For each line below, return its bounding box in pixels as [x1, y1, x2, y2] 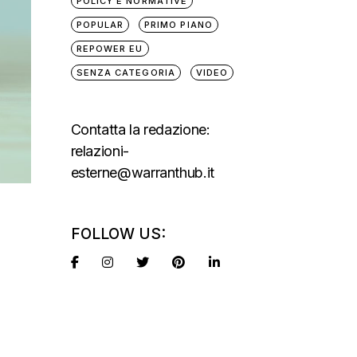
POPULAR [76, 19, 124, 30]
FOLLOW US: [70, 225, 166, 243]
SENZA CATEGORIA [76, 67, 175, 78]
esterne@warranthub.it [70, 164, 214, 181]
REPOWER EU [76, 43, 143, 54]
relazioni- [70, 143, 129, 159]
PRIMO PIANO [143, 19, 213, 30]
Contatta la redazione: [70, 121, 210, 138]
